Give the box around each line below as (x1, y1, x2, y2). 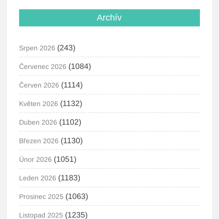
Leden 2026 (19, 174, 57, 182)
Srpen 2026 (19, 44, 56, 52)
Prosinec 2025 (19, 193, 64, 200)
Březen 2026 (19, 137, 59, 145)
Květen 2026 (19, 100, 59, 108)
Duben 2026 (19, 118, 58, 126)
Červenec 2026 (19, 63, 67, 70)
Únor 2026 (19, 155, 52, 163)
